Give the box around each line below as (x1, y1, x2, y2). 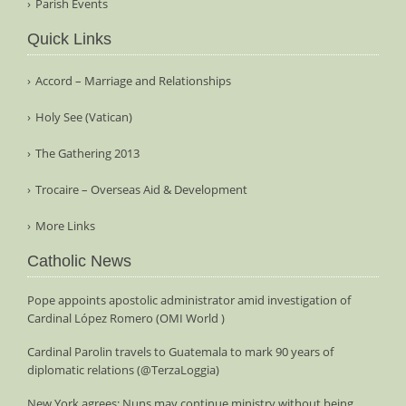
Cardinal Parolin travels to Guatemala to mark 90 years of (27, 343, 333, 360)
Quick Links (27, 29, 111, 48)
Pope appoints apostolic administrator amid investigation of (27, 291, 351, 308)
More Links (35, 217, 95, 234)
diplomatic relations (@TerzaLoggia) (27, 361, 219, 378)
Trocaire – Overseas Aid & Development (35, 180, 247, 198)
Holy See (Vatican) (35, 108, 132, 125)
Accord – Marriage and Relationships (35, 72, 231, 89)
